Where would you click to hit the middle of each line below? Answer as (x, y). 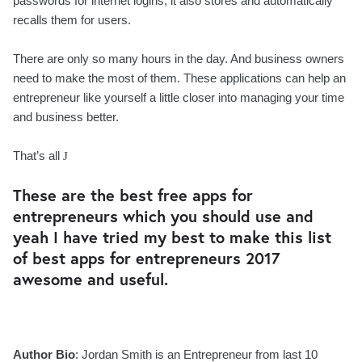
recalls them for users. (72, 21)
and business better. (66, 118)
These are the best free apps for (133, 196)
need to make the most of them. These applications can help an (179, 79)
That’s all (38, 156)
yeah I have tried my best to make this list (172, 238)
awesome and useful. (90, 280)
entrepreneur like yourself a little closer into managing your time (179, 98)
